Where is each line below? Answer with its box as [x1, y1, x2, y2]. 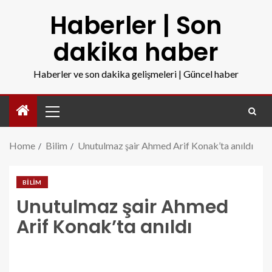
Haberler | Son [50, 8, 222, 42]
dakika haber [53, 35, 219, 69]
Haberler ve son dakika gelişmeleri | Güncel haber [33, 68, 239, 80]
